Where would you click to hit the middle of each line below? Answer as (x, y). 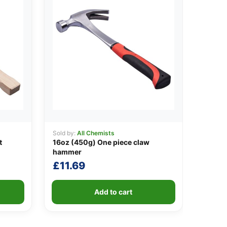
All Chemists (96, 133)
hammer (67, 152)
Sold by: (65, 133)
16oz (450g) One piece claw (101, 142)
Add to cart (113, 192)
